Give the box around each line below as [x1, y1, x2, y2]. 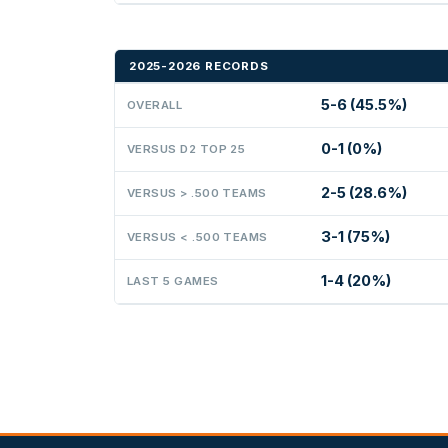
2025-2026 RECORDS [129, 58, 269, 73]
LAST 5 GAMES [127, 273, 219, 288]
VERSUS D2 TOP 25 [127, 141, 246, 156]
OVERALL [127, 97, 183, 112]
